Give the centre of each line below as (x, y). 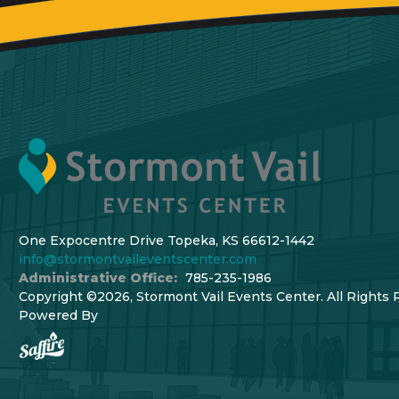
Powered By (58, 315)
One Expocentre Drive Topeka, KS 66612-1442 (166, 240)
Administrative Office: (98, 278)
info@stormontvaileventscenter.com (137, 259)
